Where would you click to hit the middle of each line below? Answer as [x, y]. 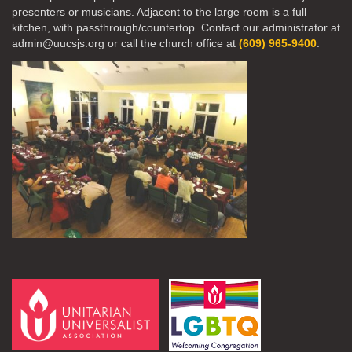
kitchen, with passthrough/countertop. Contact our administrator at [176, 27]
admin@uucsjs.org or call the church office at [125, 43]
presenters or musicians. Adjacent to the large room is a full [159, 12]
